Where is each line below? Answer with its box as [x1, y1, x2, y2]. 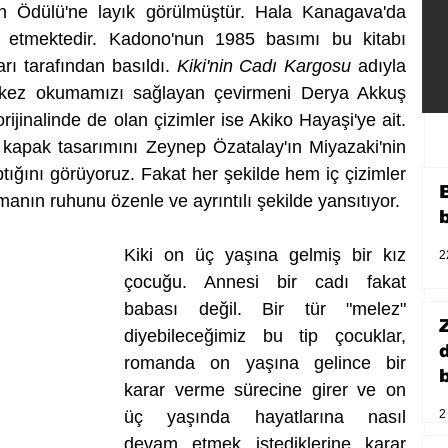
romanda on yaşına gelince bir [124, 353, 406, 374]
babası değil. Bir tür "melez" [124, 299, 406, 320]
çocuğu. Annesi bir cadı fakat [124, 272, 406, 293]
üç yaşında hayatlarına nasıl [124, 407, 406, 428]
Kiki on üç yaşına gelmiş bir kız [124, 245, 406, 266]
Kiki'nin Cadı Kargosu [176, 56, 359, 77]
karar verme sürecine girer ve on [124, 380, 406, 401]
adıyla [358, 56, 407, 77]
